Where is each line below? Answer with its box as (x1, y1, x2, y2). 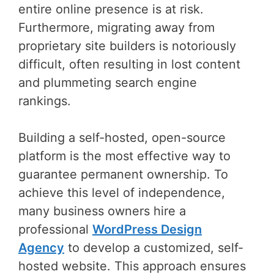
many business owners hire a (18, 204, 186, 219)
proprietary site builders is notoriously (18, 39, 236, 54)
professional (18, 222, 92, 237)
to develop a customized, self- (64, 240, 243, 256)
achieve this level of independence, (18, 185, 225, 201)
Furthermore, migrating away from (18, 20, 215, 35)
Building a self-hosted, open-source (18, 130, 226, 146)
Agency (18, 240, 64, 256)
